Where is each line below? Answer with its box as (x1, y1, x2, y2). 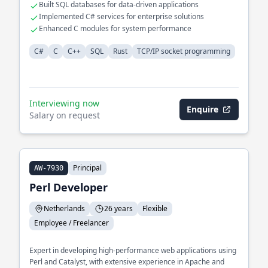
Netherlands (44, 203, 85, 214)
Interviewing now (29, 98, 99, 109)
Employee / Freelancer (34, 218, 109, 228)
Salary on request (29, 109, 100, 121)
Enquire (187, 103, 218, 115)
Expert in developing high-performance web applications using (29, 245, 236, 255)
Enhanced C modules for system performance (39, 23, 191, 33)
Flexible (142, 203, 167, 214)
